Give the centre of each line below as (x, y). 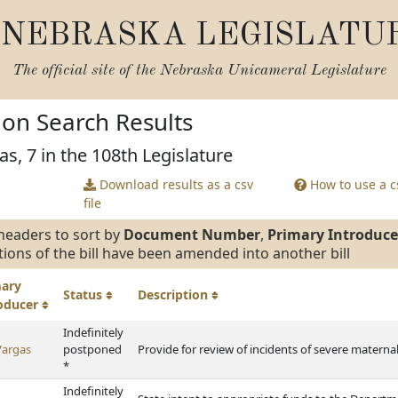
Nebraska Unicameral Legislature (273, 71)
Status (84, 295)
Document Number (192, 235)
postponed (92, 349)
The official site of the (86, 71)
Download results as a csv (174, 184)
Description (175, 295)
